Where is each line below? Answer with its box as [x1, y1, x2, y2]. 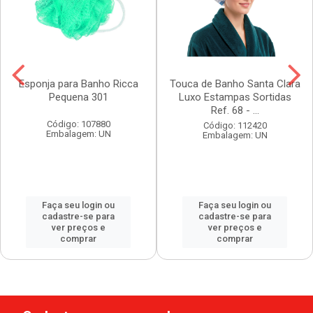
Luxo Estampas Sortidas [178, 91, 291, 104]
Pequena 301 [48, 91, 108, 104]
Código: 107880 [46, 119, 110, 130]
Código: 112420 [203, 120, 267, 131]
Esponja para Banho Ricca [18, 78, 138, 91]
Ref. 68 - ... [210, 104, 259, 117]
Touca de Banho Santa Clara [169, 78, 300, 91]
